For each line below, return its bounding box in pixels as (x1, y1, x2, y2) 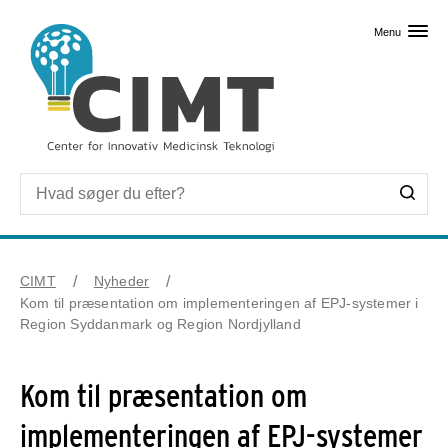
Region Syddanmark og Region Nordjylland (20, 315, 301, 332)
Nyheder (93, 272, 150, 289)
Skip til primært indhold (142, 11, 306, 28)
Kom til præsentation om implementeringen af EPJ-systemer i (20, 294, 419, 311)
